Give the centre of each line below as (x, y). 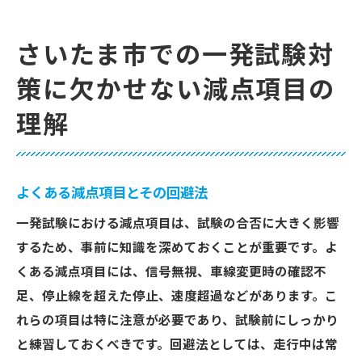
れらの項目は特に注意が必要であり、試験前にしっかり (177, 321)
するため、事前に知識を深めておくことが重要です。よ (177, 248)
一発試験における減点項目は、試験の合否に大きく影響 (178, 224)
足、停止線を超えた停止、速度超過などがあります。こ (177, 297)
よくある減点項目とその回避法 (112, 193)
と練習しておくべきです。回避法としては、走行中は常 (177, 345)
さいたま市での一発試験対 (176, 56)
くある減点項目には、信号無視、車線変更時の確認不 (171, 272)
